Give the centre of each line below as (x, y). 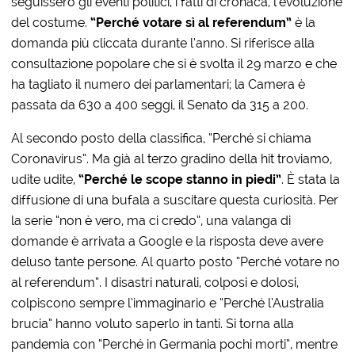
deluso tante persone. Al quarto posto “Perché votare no (176, 261)
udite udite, (45, 179)
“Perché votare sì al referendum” (191, 22)
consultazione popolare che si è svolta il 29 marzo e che (174, 63)
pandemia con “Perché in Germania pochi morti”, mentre (175, 344)
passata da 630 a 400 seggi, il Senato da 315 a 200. (160, 105)
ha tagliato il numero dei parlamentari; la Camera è (158, 84)
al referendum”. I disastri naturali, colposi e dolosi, (155, 282)
